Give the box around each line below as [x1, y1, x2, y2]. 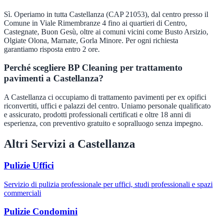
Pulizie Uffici [4, 160, 54, 170]
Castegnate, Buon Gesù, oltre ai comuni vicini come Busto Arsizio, [4, 27, 208, 36]
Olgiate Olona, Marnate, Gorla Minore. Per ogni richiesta [4, 36, 178, 45]
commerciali [4, 188, 41, 197]
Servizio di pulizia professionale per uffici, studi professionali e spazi [4, 180, 213, 188]
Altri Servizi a [4, 138, 77, 151]
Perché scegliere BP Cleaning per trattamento [4, 62, 183, 73]
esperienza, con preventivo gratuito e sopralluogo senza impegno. [4, 119, 203, 128]
